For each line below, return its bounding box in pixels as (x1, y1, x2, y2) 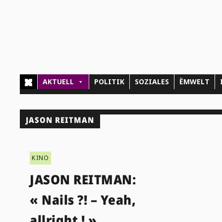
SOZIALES (135, 77, 169, 87)
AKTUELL (43, 77, 74, 87)
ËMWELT (179, 77, 210, 87)
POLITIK (94, 77, 125, 87)
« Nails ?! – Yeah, (30, 190, 136, 209)
